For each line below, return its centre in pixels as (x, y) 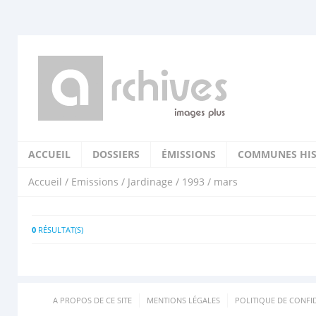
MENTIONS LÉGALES (183, 300)
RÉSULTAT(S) (60, 230)
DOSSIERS (116, 154)
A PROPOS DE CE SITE (92, 300)
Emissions (95, 182)
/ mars (221, 182)
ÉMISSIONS (189, 154)
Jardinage (150, 182)
